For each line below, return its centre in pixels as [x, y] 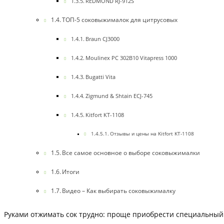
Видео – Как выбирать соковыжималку [119, 191]
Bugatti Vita [101, 77]
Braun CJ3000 [103, 39]
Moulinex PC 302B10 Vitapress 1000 [131, 58]
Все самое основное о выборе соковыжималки [131, 153]
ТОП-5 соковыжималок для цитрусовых [120, 20]
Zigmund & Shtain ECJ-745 [119, 96]
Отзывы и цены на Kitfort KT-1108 [152, 134]
